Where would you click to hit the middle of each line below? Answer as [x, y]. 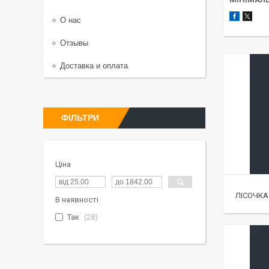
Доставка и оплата [94, 66]
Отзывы [74, 43]
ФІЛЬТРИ [80, 118]
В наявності [77, 200]
